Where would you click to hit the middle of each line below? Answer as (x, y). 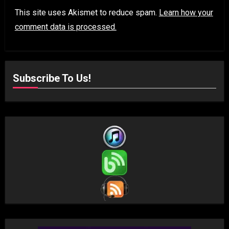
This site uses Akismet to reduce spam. (87, 13)
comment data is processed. (65, 27)
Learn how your (186, 13)
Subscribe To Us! (52, 78)
